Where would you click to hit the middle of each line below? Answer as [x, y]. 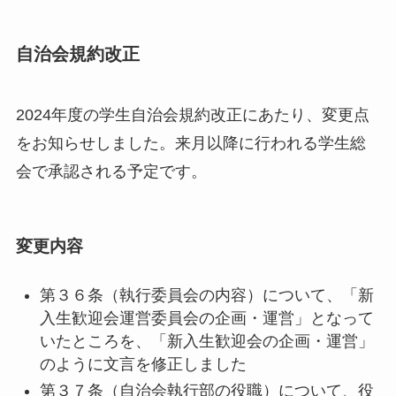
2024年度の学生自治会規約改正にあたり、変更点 [192, 115]
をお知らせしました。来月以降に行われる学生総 [190, 143]
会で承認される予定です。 [111, 171]
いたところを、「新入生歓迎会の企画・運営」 [206, 341]
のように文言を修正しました [143, 364]
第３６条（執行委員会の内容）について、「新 [206, 295]
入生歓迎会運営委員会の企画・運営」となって [206, 318]
